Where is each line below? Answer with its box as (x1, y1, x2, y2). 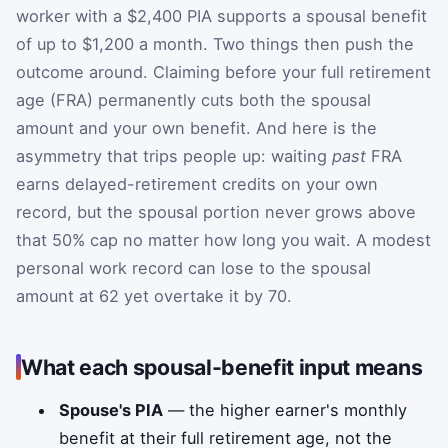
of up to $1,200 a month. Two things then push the (16, 34, 414, 55)
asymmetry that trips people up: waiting (16, 146, 332, 167)
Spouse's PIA (59, 400, 164, 421)
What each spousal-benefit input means (21, 354, 423, 381)
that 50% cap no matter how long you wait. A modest (16, 230, 431, 251)
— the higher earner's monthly (163, 400, 408, 421)
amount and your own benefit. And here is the (16, 118, 377, 139)
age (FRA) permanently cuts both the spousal (16, 90, 371, 111)
